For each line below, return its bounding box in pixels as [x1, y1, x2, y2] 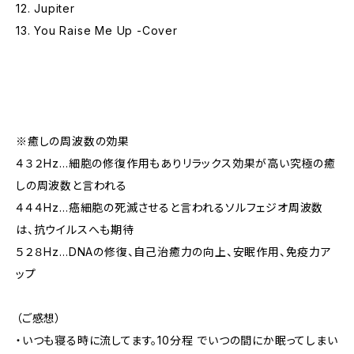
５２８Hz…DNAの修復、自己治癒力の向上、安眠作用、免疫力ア [16, 245, 332, 258]
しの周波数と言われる [16, 179, 127, 192]
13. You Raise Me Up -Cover [16, 24, 178, 37]
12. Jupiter [16, 2, 75, 15]
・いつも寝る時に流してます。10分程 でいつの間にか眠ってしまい [16, 333, 338, 347]
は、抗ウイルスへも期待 [16, 223, 134, 236]
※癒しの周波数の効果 [16, 134, 130, 148]
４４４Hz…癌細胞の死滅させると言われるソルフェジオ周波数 [16, 201, 324, 214]
